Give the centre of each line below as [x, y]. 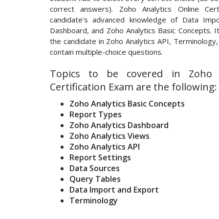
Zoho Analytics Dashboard [119, 125]
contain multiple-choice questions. [106, 52]
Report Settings [100, 158]
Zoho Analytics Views [109, 136]
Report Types [96, 115]
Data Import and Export [114, 190]
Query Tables [95, 179]
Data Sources [95, 168]
